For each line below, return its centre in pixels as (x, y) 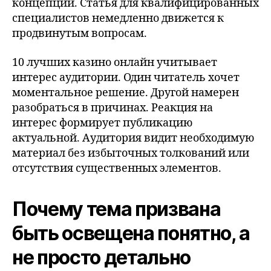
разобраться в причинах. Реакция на (113, 108)
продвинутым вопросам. (80, 34)
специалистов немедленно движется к (118, 18)
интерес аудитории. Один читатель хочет (126, 77)
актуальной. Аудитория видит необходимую (133, 138)
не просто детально (102, 257)
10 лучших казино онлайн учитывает (115, 62)
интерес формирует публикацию (102, 123)
